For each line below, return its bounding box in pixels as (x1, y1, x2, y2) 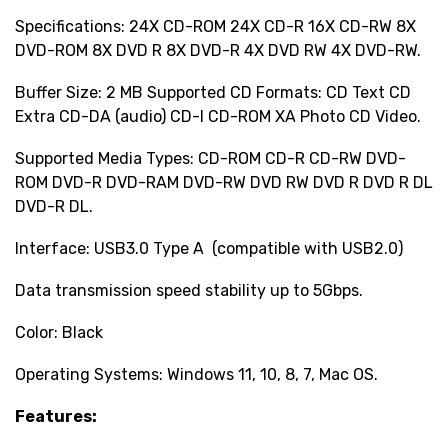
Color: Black (15, 323, 103, 342)
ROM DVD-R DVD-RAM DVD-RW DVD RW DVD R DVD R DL (15, 173, 433, 192)
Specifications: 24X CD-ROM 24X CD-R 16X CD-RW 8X (15, 17, 416, 36)
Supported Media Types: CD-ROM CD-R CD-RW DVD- (15, 149, 406, 168)
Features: (15, 407, 97, 426)
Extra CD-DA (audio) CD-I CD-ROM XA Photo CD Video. (15, 107, 421, 126)
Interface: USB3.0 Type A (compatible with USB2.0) (15, 239, 403, 258)
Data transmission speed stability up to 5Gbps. (15, 281, 363, 300)
